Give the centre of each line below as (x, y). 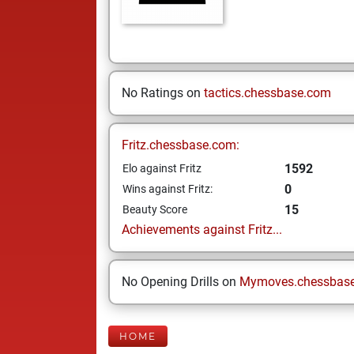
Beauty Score (155, 209)
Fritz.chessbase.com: (181, 145)
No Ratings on (163, 93)
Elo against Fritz (162, 168)
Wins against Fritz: (168, 189)
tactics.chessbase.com (267, 93)
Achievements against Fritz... (202, 230)
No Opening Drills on (181, 282)
